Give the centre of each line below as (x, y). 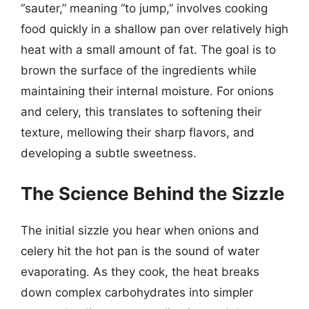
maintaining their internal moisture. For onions (147, 91)
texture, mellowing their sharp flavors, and (138, 132)
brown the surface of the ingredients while (139, 70)
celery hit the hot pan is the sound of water (140, 251)
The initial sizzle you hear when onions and (140, 230)
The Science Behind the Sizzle (153, 193)
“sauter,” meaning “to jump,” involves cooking (144, 8)
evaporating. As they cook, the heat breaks (140, 271)
